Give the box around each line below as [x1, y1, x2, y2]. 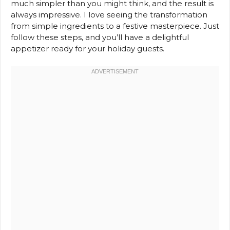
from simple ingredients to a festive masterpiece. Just [11, 21, 219, 31]
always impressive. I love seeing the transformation [11, 9, 207, 20]
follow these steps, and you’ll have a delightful [11, 32, 189, 42]
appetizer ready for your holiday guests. [11, 43, 164, 53]
